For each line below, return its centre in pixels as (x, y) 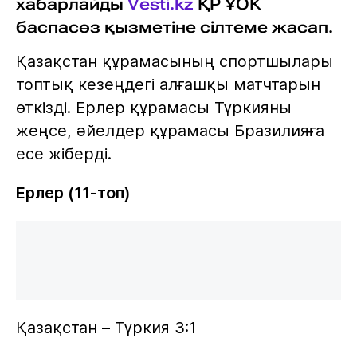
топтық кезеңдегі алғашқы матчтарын (168, 84)
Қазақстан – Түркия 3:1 (106, 327)
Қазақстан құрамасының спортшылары (174, 61)
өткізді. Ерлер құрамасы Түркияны (153, 107)
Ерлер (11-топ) (73, 192)
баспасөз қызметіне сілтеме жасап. (174, 27)
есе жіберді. (63, 153)
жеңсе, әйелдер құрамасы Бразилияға (170, 130)
